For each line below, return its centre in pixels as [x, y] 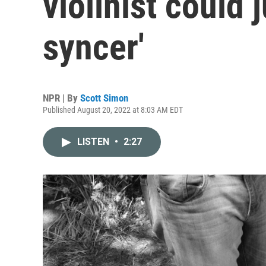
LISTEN [94, 142]
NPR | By [61, 98]
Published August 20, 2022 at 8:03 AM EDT [113, 110]
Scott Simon [104, 98]
